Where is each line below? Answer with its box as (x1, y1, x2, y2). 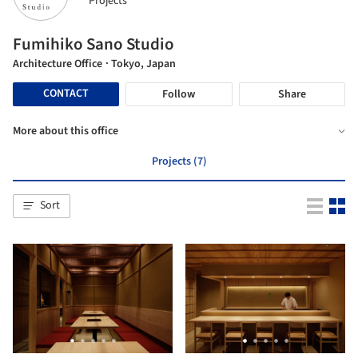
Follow (162, 86, 196, 102)
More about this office (13, 122, 118, 139)
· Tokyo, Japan (105, 55, 176, 72)
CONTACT (43, 86, 89, 102)
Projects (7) (151, 153, 207, 169)
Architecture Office (13, 55, 102, 72)
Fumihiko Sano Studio (13, 31, 174, 56)
